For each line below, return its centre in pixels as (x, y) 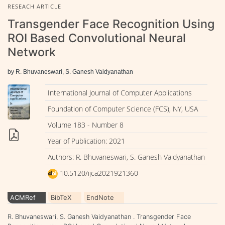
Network (32, 52)
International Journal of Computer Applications (120, 92)
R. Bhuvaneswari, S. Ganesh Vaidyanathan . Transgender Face (99, 216)
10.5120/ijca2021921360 (98, 173)
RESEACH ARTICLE (34, 6)
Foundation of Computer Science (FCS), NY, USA (123, 108)
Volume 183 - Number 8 (85, 125)
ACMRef (23, 197)
